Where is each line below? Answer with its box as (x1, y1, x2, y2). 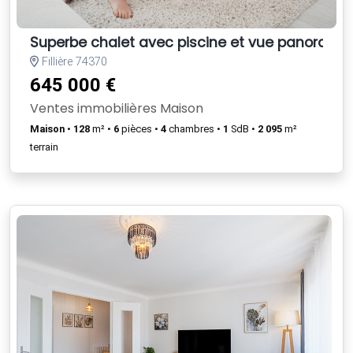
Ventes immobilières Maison (30, 98, 203, 117)
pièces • (119, 122, 161, 135)
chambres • (166, 122, 223, 135)
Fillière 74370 (39, 54, 107, 69)
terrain (30, 140, 58, 153)
